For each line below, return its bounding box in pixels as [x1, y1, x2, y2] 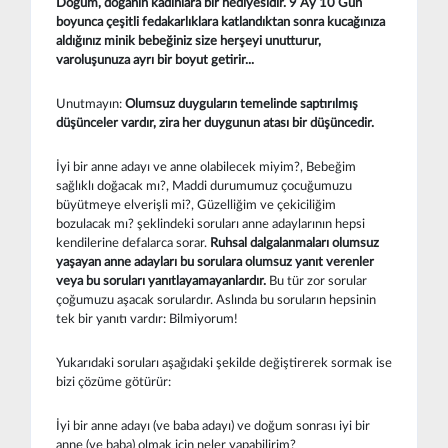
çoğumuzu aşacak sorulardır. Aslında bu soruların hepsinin [56, 292, 376, 307]
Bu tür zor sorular [266, 273, 367, 288]
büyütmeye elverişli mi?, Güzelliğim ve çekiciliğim [56, 197, 336, 212]
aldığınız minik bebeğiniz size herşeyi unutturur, [56, 33, 321, 48]
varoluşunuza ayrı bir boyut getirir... [56, 52, 254, 67]
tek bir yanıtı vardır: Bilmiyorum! [56, 311, 238, 326]
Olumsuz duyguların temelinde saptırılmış [125, 96, 358, 111]
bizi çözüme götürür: [56, 374, 171, 389]
